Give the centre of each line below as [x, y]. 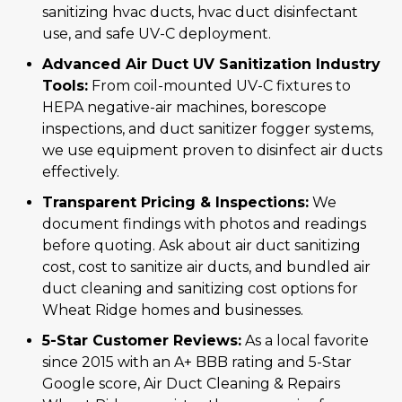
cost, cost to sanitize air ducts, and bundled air [206, 267]
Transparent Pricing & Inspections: [175, 203]
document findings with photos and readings [204, 224]
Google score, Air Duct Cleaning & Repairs [191, 384]
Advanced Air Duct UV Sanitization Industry [211, 65]
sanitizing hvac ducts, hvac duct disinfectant [200, 13]
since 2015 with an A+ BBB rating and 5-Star [197, 363]
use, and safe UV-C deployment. [157, 34]
